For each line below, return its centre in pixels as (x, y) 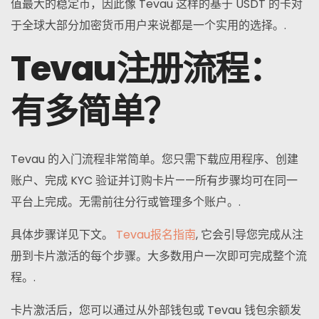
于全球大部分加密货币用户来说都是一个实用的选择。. (148, 26)
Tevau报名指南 (156, 235)
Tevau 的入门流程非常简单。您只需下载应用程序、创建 (155, 159)
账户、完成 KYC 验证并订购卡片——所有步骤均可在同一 (154, 181)
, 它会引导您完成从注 (250, 235)
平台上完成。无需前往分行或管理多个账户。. (126, 202)
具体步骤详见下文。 (63, 235)
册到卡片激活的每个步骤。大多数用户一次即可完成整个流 (159, 256)
